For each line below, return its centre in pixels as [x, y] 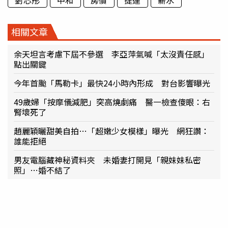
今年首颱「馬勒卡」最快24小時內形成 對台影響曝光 [112, 83]
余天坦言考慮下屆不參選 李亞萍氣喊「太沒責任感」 [111, 54]
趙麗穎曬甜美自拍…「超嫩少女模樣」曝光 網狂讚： [111, 131]
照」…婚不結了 [42, 170]
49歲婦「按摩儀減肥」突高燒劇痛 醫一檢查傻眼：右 [112, 102]
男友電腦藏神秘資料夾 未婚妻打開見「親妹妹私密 [107, 160]
